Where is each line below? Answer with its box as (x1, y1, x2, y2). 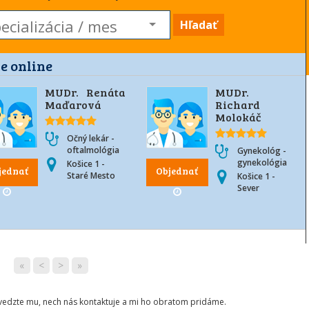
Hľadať (179, 17, 217, 32)
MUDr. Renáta (45, 85, 126, 99)
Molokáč (215, 110, 261, 124)
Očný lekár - (67, 132, 115, 144)
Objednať (156, 164, 199, 177)
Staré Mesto (67, 170, 116, 181)
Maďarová (45, 97, 102, 112)
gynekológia (237, 157, 287, 168)
